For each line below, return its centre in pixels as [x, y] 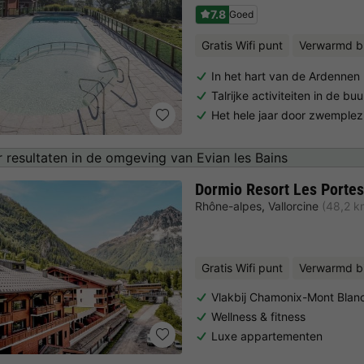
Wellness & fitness [258, 316]
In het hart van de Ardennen [286, 76]
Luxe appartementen [267, 336]
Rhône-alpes [228, 206]
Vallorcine [293, 206]
